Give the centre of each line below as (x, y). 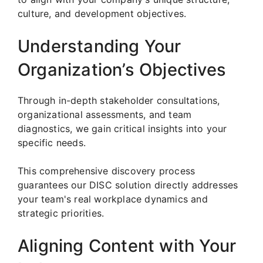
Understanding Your (100, 46)
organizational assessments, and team (105, 114)
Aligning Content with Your (127, 245)
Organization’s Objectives (122, 69)
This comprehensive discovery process (107, 171)
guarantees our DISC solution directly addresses (128, 185)
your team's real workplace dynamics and (113, 199)
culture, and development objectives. (102, 13)
